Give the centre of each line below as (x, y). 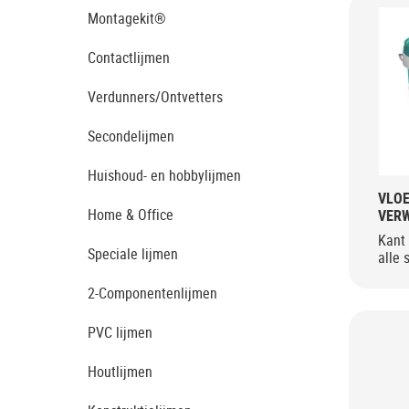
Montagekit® (127, 18)
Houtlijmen (120, 372)
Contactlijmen (129, 58)
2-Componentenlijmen (152, 293)
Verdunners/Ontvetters (155, 97)
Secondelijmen (131, 136)
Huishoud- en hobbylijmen (164, 175)
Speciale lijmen (133, 254)
